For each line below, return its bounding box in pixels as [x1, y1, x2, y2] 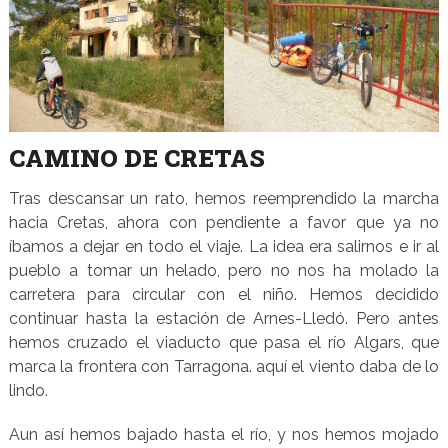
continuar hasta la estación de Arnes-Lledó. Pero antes [8, 309, 440, 329]
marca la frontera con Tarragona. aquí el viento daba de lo [8, 357, 440, 377]
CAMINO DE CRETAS [8, 142, 265, 175]
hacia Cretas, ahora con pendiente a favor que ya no [8, 213, 440, 233]
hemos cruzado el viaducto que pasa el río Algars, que [8, 333, 440, 353]
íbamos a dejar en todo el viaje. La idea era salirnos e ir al [8, 237, 440, 257]
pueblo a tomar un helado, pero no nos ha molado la [8, 261, 440, 281]
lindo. [8, 381, 48, 401]
